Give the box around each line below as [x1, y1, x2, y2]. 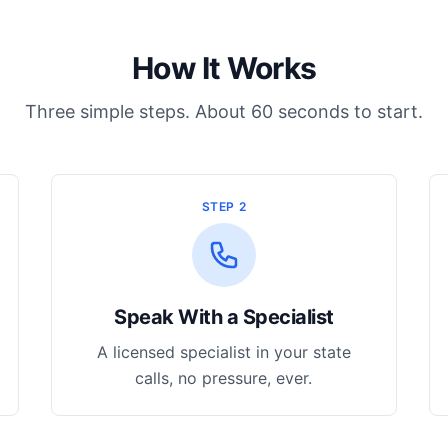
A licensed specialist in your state [96, 342, 351, 362]
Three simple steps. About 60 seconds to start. [25, 101, 423, 122]
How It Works [132, 50, 316, 86]
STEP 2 [201, 199, 247, 214]
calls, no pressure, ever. [135, 368, 313, 388]
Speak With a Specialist [114, 305, 334, 329]
